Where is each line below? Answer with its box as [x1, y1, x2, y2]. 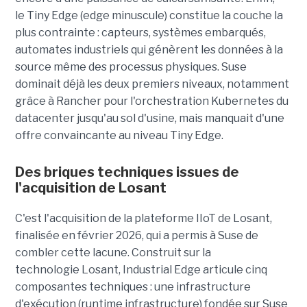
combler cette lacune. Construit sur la [14, 245, 211, 259]
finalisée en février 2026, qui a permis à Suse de [14, 228, 258, 242]
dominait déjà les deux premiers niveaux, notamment [14, 77, 289, 90]
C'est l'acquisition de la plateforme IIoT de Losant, [14, 211, 272, 225]
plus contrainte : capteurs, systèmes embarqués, [14, 25, 266, 39]
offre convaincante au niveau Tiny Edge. [14, 128, 223, 142]
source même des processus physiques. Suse [14, 60, 247, 73]
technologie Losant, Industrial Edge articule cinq [14, 262, 267, 276]
